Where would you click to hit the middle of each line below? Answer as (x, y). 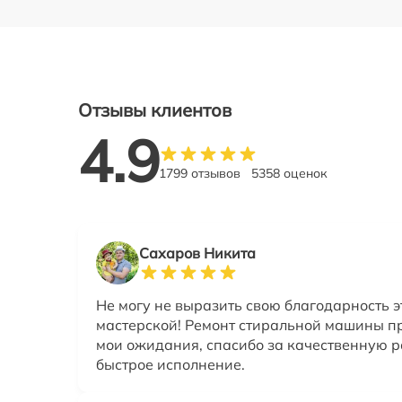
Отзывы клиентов (155, 109)
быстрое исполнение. (170, 365)
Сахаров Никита (197, 253)
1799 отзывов (200, 174)
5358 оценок (289, 174)
